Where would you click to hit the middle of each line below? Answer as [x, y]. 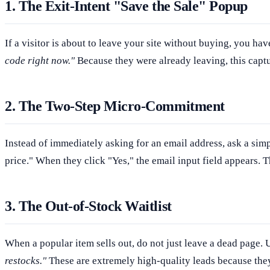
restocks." [26, 260]
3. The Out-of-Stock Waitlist [88, 206]
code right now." [40, 60]
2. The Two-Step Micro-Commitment [115, 106]
